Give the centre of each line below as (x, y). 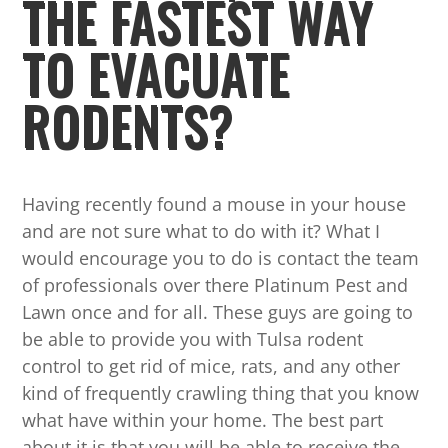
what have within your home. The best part (203, 420)
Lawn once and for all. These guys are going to (218, 312)
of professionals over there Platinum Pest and (215, 285)
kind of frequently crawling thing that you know (221, 393)
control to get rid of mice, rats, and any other (211, 366)
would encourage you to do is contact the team (221, 258)
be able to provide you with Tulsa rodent (193, 339)
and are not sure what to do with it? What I (201, 231)
